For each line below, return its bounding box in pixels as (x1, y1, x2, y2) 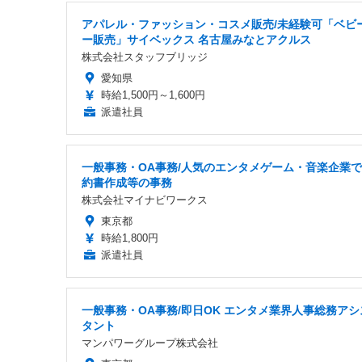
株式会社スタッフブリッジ (82, 50, 208, 63)
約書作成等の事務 (82, 175, 172, 189)
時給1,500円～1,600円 (101, 88, 205, 101)
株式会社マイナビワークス (82, 193, 208, 206)
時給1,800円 (101, 231, 158, 244)
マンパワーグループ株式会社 (82, 336, 218, 349)
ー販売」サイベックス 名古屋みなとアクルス (82, 32, 311, 46)
